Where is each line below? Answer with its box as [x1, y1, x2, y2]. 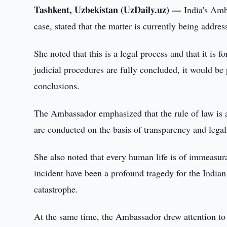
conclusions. [34, 80, 80, 92]
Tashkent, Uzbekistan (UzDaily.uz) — [34, 3, 184, 16]
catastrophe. [34, 183, 79, 195]
